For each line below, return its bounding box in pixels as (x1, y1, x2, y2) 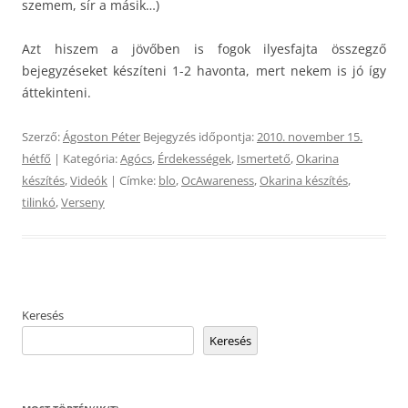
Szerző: (22, 128, 63, 145)
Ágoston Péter (63, 128, 140, 145)
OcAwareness (181, 172, 254, 189)
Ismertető (237, 150, 291, 167)
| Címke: (107, 172, 158, 189)
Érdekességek (158, 150, 231, 167)
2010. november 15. (257, 128, 362, 145)
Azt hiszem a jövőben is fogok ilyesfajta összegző (22, 40, 386, 57)
